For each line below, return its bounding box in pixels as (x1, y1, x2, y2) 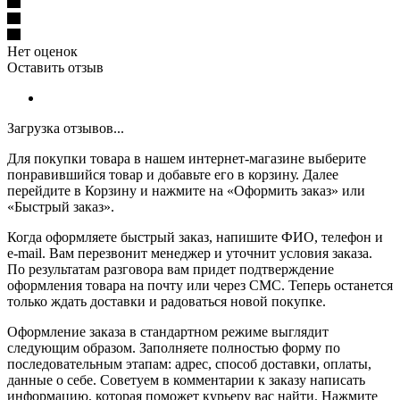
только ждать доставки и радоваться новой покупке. (7, 293, 326, 309)
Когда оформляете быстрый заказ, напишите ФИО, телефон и (7, 229, 383, 245)
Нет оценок (7, 43, 78, 59)
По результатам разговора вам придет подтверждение (7, 261, 334, 277)
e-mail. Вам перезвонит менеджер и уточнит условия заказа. (7, 245, 372, 261)
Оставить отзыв (7, 59, 104, 75)
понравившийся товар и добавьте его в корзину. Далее (7, 166, 338, 182)
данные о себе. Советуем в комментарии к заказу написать (7, 371, 365, 387)
